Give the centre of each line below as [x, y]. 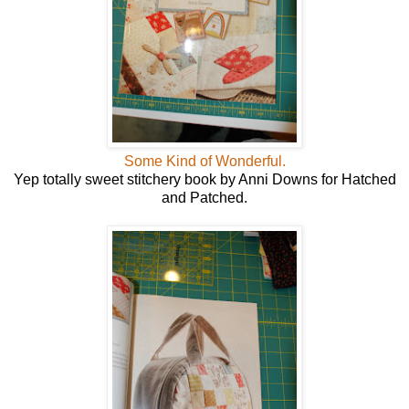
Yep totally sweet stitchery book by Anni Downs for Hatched [204, 180]
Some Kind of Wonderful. [204, 162]
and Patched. [204, 198]
